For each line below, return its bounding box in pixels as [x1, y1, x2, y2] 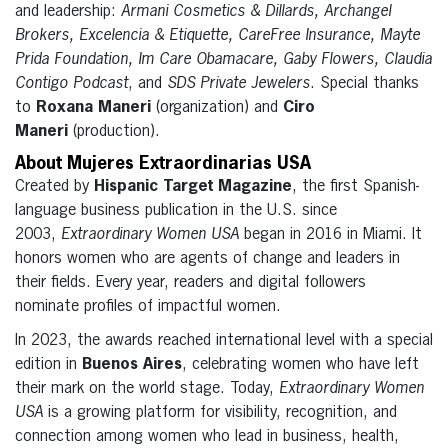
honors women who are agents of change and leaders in [15, 250, 400, 267]
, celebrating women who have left [182, 356, 419, 373]
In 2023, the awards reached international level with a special [15, 332, 433, 349]
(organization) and [151, 99, 283, 116]
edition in [15, 356, 82, 373]
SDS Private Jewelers [167, 75, 310, 92]
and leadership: [15, 3, 121, 20]
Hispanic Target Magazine [94, 178, 292, 195]
